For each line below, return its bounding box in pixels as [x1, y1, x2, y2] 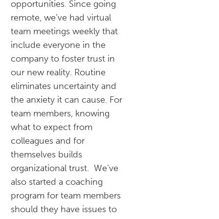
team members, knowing [11, 108, 110, 119]
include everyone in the [11, 40, 106, 51]
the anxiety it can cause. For [11, 94, 123, 106]
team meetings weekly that [11, 26, 118, 37]
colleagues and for [11, 135, 85, 147]
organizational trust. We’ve [11, 163, 119, 174]
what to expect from [11, 122, 93, 133]
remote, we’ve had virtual [11, 12, 111, 23]
